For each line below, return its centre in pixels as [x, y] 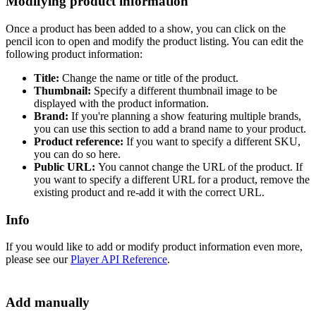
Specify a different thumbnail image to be [186, 90]
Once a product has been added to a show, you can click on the [146, 28]
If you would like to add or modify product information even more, [154, 247]
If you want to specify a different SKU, [213, 141]
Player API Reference [119, 260]
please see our [38, 260]
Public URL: [66, 166]
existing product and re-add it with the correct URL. [151, 192]
